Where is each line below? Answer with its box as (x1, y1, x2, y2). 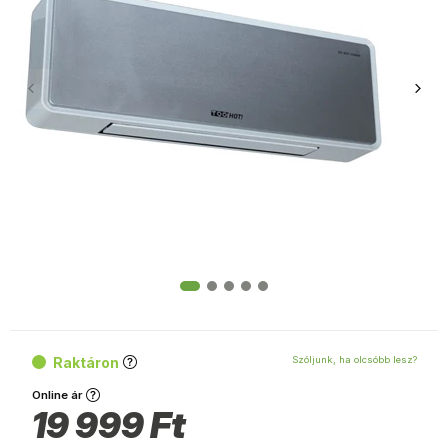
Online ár (31, 387, 82, 402)
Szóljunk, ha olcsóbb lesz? (291, 354, 417, 366)
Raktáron (52, 353, 119, 371)
